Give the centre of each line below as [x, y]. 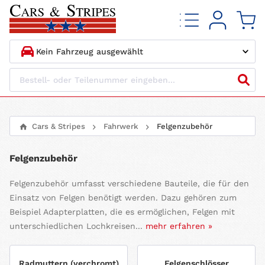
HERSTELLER [56, 80]
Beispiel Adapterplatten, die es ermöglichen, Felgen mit [122, 212]
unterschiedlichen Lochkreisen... [77, 226]
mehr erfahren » [179, 226]
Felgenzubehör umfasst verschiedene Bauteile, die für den [129, 184]
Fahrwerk [121, 127]
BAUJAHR [50, 143]
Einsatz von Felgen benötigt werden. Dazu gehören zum [123, 198]
